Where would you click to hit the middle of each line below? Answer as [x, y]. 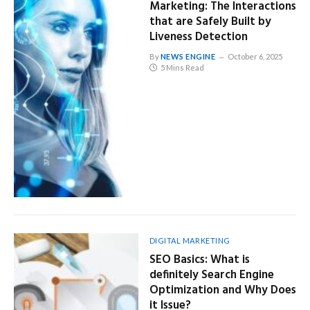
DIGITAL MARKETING [190, 241]
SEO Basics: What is [199, 260]
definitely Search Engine [211, 275]
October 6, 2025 [255, 56]
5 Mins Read [182, 67]
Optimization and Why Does [222, 291]
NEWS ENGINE [188, 56]
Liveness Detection [198, 37]
